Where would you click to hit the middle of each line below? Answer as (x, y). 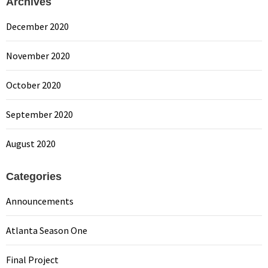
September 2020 (39, 114)
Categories (34, 176)
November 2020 (38, 55)
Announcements (40, 201)
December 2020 (37, 26)
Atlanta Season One (47, 230)
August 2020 (31, 143)
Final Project (32, 259)
